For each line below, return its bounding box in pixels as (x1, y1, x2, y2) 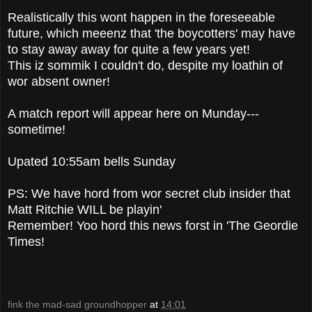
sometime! (8, 122, 69, 136)
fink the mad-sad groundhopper (8, 299, 147, 311)
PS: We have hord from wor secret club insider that (8, 186, 290, 201)
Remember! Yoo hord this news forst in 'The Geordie (8, 218, 298, 233)
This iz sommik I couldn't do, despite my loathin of (8, 58, 283, 72)
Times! (8, 234, 45, 249)
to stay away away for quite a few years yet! (8, 42, 250, 56)
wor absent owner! (8, 74, 110, 88)
